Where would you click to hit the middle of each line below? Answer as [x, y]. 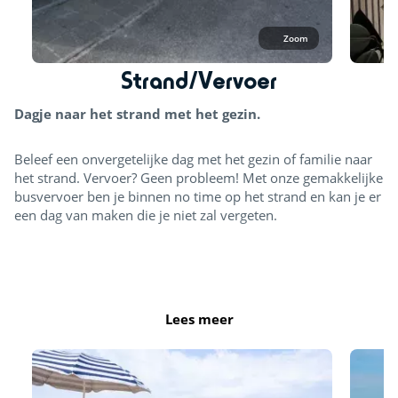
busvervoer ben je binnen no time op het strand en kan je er [198, 197]
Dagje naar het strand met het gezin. [137, 114]
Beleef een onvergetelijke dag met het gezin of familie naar [193, 159]
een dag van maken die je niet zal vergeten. [147, 215]
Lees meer [199, 319]
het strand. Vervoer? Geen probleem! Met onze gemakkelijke [199, 178]
